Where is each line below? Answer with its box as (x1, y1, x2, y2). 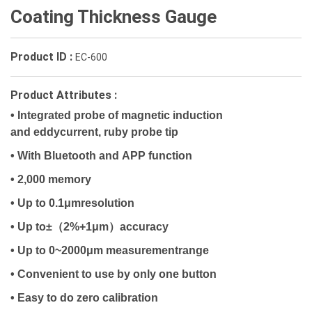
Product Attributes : (10, 88, 117, 102)
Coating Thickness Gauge (10, 6, 217, 27)
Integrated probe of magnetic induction (15, 109, 226, 121)
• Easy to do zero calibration (10, 292, 161, 304)
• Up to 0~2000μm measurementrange (10, 244, 212, 256)
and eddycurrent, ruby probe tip (10, 126, 181, 138)
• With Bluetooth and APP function (10, 150, 195, 162)
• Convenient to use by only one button (10, 268, 219, 280)
